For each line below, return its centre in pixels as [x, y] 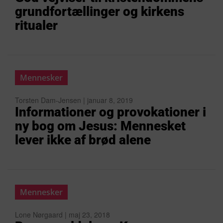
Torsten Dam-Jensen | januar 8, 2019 [74, 100]
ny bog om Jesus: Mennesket [100, 126]
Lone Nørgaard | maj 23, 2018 [62, 215]
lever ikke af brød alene [83, 140]
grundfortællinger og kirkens [100, 11]
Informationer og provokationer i [111, 112]
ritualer [36, 25]
